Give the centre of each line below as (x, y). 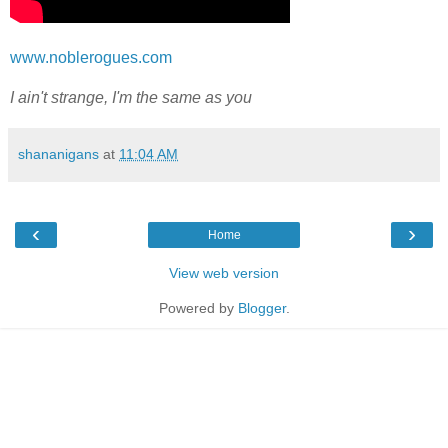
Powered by (198, 307)
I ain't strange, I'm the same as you (131, 97)
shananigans (58, 153)
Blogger (261, 307)
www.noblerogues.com (91, 57)
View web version (224, 272)
